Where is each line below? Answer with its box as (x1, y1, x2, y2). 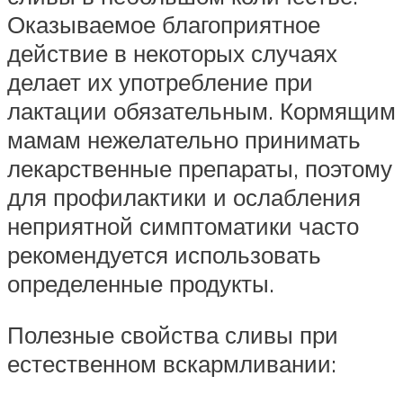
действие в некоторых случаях (7, 38, 337, 67)
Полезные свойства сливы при (7, 320, 338, 350)
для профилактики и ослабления (7, 182, 361, 211)
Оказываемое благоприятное (7, 9, 320, 39)
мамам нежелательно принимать (7, 124, 361, 154)
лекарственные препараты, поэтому (7, 153, 392, 183)
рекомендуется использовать (7, 239, 321, 269)
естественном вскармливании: (7, 349, 336, 379)
